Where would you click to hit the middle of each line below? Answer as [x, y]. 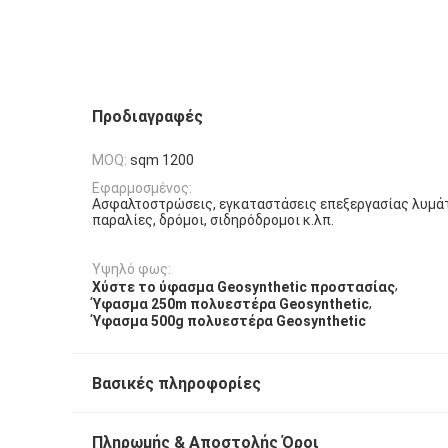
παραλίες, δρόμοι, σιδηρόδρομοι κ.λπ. [213, 219]
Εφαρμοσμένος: [142, 187]
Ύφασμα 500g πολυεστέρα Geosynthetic [229, 321]
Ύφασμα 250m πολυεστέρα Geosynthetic [230, 304]
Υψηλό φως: [131, 269]
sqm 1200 [162, 160]
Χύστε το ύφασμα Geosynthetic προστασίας [243, 286]
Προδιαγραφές [147, 116]
